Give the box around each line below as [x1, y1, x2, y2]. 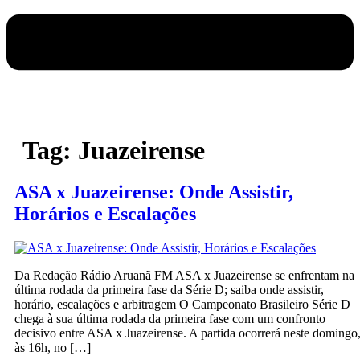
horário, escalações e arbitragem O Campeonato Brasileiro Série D [14, 297, 350, 312]
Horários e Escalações [14, 203, 196, 225]
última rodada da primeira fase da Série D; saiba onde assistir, [14, 283, 324, 297]
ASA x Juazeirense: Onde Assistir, [14, 182, 293, 203]
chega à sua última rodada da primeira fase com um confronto [14, 312, 325, 326]
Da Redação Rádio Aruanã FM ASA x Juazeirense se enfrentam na [14, 268, 354, 283]
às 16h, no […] [14, 341, 91, 355]
